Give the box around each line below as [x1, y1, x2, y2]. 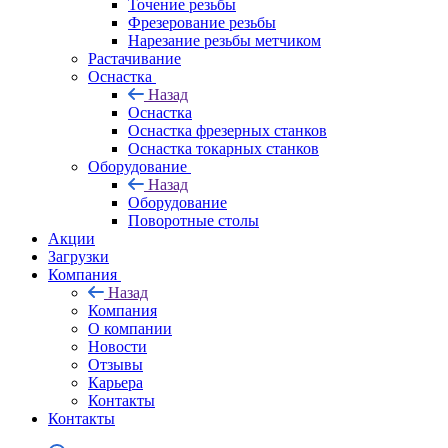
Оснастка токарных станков [128, 139, 319, 157]
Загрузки [48, 247, 109, 265]
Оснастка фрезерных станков [128, 121, 327, 139]
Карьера [88, 373, 143, 391]
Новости [88, 337, 147, 355]
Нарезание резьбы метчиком [128, 31, 321, 49]
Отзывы [88, 355, 143, 373]
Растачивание [88, 49, 181, 67]
